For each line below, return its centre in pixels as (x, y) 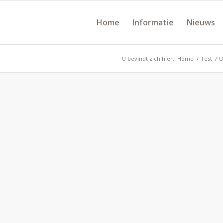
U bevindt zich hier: (148, 58)
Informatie (153, 22)
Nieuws (201, 22)
